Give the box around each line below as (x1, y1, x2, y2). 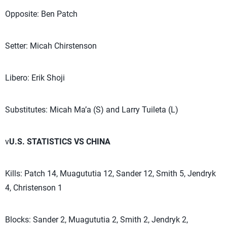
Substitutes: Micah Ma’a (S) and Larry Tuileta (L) (5, 105, 178, 115)
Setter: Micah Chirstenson (5, 41, 97, 51)
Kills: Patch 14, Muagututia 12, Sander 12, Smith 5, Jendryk (5, 169, 216, 178)
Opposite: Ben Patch (5, 9, 78, 19)
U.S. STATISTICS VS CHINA (9, 137, 110, 146)
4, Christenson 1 (5, 183, 62, 193)
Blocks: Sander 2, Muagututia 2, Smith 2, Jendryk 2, (5, 215, 188, 224)
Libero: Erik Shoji (5, 73, 65, 83)
